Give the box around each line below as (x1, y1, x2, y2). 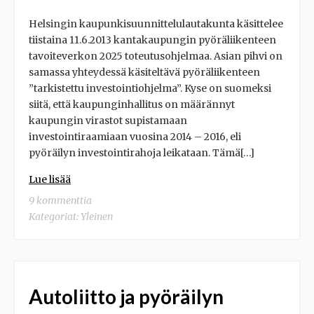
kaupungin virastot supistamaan (29, 114, 187, 127)
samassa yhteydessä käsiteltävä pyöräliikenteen (29, 66, 260, 78)
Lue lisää (29, 173, 71, 186)
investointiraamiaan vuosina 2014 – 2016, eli (29, 130, 241, 143)
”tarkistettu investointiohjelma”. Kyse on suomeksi (29, 82, 271, 95)
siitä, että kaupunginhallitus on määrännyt (29, 98, 235, 111)
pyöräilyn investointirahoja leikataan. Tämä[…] (29, 146, 254, 159)
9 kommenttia (29, 194, 92, 207)
